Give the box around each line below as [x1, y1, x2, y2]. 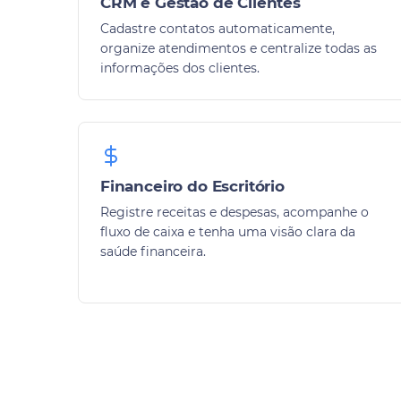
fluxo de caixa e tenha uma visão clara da [100, 223, 355, 240]
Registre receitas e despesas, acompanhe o [100, 203, 369, 220]
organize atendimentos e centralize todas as [100, 39, 377, 56]
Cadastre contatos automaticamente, [100, 20, 335, 37]
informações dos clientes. [100, 59, 260, 76]
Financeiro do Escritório [100, 176, 285, 195]
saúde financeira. [100, 243, 206, 260]
